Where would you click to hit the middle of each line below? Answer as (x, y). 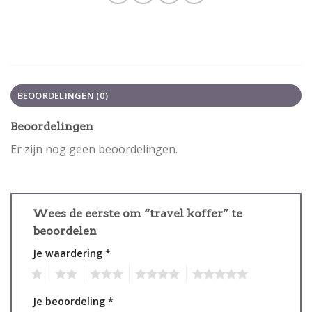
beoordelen (66, 231)
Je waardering (69, 253)
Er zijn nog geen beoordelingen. (94, 149)
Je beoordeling (70, 302)
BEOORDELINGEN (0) (62, 95)
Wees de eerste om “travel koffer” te (138, 214)
